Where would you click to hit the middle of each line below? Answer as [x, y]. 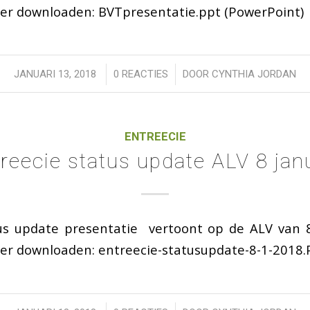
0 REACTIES [141, 74]
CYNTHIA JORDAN [254, 74]
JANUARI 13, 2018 [55, 74]
